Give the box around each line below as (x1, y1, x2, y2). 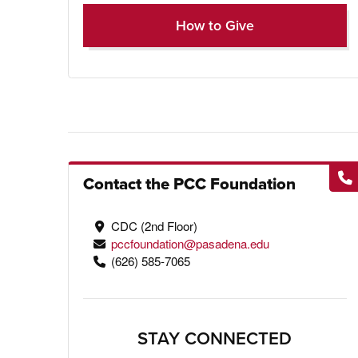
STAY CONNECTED (137, 325, 292, 352)
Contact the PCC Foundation (82, 171, 296, 196)
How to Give (175, 15, 254, 36)
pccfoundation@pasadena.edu (111, 234, 270, 252)
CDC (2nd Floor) (111, 217, 198, 234)
